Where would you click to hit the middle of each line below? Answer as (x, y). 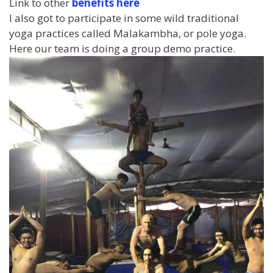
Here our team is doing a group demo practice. (122, 48)
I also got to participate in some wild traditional (124, 18)
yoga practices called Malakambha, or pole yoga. (128, 33)
